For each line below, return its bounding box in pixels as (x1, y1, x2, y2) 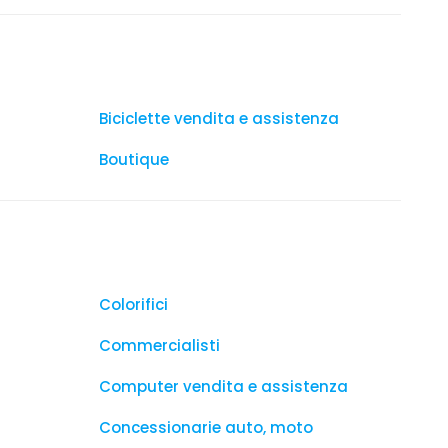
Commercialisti (99, 335, 220, 356)
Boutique (99, 149, 169, 170)
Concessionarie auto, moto (99, 417, 313, 438)
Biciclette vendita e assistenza (99, 108, 339, 129)
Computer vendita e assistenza (99, 376, 348, 397)
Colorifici (99, 294, 168, 315)
